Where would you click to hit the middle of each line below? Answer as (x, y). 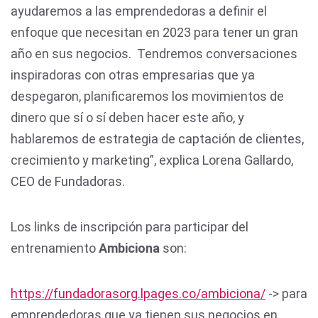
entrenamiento (55, 248)
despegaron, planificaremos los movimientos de (147, 97)
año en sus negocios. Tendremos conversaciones (154, 54)
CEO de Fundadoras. (68, 182)
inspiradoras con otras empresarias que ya (133, 75)
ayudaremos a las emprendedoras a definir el (139, 11)
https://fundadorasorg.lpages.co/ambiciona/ (138, 294)
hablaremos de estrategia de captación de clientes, (157, 139)
